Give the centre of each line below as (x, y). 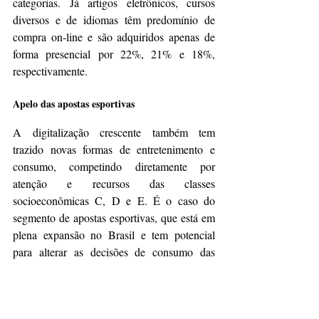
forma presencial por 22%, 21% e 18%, (114, 54)
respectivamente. (50, 71)
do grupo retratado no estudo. (79, 286)
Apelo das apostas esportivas (74, 104)
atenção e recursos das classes (114, 184)
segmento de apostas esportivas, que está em (114, 218)
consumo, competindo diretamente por (114, 167)
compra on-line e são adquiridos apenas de (114, 37)
